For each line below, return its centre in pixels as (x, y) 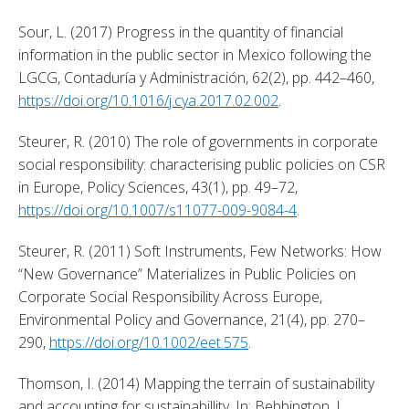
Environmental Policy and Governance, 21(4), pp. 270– (192, 319)
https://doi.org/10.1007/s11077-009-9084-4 (157, 210)
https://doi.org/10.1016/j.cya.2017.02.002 (148, 100)
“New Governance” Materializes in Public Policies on (187, 273)
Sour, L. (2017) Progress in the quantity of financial (181, 31)
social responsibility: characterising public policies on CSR (202, 164)
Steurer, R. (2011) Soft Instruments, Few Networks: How (200, 251)
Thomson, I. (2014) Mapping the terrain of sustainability (196, 383)
